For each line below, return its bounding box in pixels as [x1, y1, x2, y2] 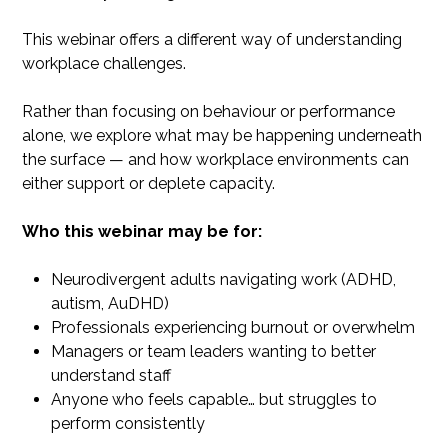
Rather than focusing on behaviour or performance [22, 101, 396, 121]
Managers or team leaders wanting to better [51, 341, 377, 361]
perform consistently [51, 413, 206, 433]
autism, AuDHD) [51, 293, 170, 313]
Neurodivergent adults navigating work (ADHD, [51, 269, 397, 289]
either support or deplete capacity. [22, 173, 276, 193]
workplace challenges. [22, 53, 187, 73]
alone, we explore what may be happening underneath [22, 125, 423, 145]
